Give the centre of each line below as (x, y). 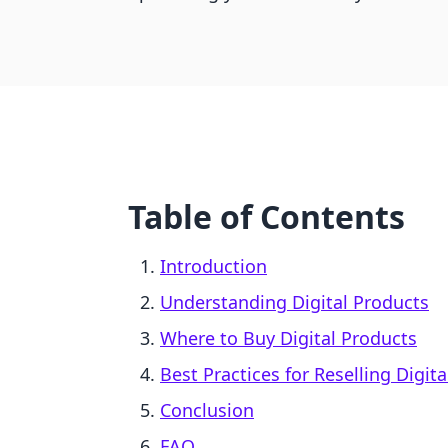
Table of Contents (266, 216)
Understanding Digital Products (294, 302)
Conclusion (207, 410)
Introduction (213, 266)
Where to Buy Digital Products (288, 338)
